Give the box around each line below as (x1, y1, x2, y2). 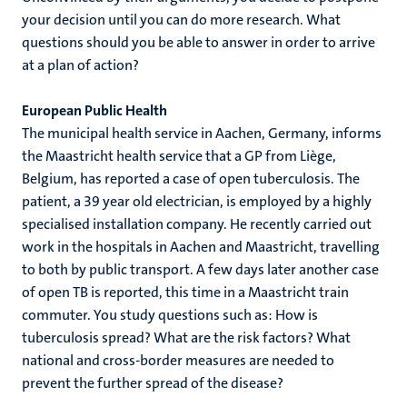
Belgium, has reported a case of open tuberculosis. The (22, 169, 360, 188)
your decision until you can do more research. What (22, 10, 341, 29)
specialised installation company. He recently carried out (22, 214, 372, 233)
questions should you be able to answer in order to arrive (22, 33, 375, 52)
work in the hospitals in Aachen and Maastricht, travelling (22, 237, 380, 256)
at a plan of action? (22, 55, 139, 74)
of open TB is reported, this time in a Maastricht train (22, 283, 349, 302)
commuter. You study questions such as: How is (22, 305, 318, 324)
